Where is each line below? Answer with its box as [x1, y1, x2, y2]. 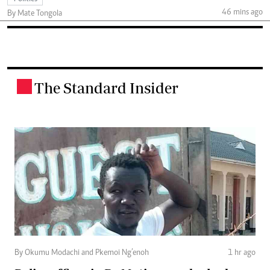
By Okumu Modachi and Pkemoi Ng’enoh [14, 248, 149, 257]
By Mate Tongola [7, 9, 62, 18]
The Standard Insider [34, 78, 178, 96]
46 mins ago [221, 8, 263, 17]
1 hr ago [228, 248, 256, 257]
